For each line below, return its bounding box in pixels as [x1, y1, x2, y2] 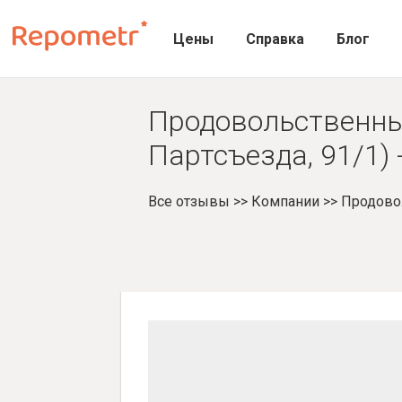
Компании [250, 193, 319, 210]
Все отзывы [147, 193, 230, 210]
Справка [246, 30, 304, 48]
